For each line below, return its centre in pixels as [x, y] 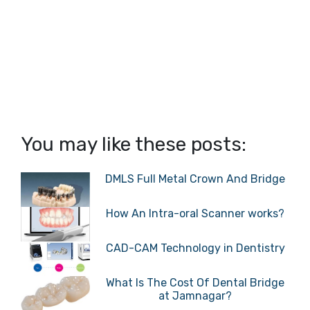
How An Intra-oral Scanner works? [195, 214]
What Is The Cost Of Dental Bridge [195, 283]
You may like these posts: [134, 145]
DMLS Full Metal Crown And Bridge [195, 179]
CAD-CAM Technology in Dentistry [195, 248]
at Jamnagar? [195, 296]
